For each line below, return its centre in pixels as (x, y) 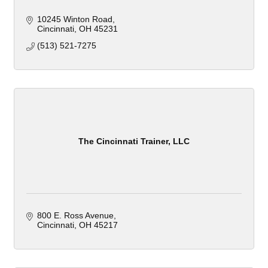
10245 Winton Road (74, 19)
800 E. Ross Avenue (75, 215)
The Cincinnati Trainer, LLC (134, 141)
